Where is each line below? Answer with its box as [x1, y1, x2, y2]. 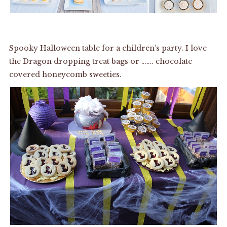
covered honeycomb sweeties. [9, 69, 122, 79]
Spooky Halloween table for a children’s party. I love [9, 43, 207, 53]
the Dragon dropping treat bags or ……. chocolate [9, 56, 192, 66]
